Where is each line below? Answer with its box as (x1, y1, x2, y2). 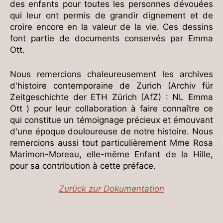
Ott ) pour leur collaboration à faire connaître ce (10, 103, 213, 113)
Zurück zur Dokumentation (59, 183, 164, 194)
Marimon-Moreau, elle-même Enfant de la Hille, (10, 149, 213, 159)
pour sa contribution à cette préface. (10, 160, 156, 171)
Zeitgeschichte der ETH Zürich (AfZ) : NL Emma (10, 92, 213, 102)
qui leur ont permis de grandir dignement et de (10, 10, 213, 20)
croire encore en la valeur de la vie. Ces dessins (10, 22, 213, 32)
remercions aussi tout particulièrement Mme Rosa (10, 137, 213, 148)
